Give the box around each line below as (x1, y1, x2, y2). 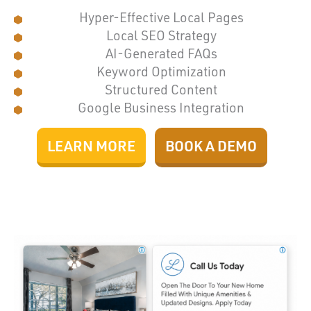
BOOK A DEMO (165, 135, 257, 155)
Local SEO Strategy (106, 26, 217, 44)
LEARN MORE (47, 135, 135, 155)
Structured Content (105, 80, 217, 98)
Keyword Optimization (96, 62, 226, 80)
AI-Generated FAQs (105, 44, 217, 62)
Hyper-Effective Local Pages (78, 8, 244, 26)
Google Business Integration (78, 98, 244, 116)
